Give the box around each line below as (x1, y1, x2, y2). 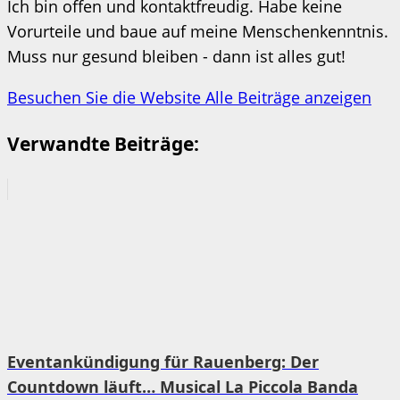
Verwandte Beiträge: (7, 129, 199, 156)
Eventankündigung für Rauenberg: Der (7, 350, 319, 372)
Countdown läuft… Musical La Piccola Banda (7, 375, 358, 397)
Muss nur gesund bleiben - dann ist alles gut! (7, 45, 346, 67)
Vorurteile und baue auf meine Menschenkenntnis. (7, 20, 388, 42)
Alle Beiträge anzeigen (205, 86, 371, 108)
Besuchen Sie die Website (7, 86, 205, 108)
